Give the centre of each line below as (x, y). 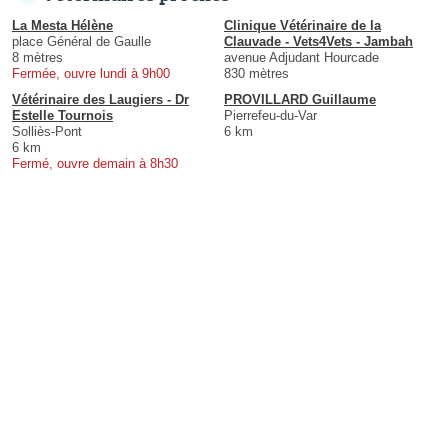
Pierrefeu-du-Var (270, 116)
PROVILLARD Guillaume (300, 100)
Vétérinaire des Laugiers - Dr (100, 100)
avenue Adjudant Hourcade (301, 58)
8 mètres (37, 58)
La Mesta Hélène (62, 26)
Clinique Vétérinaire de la (302, 26)
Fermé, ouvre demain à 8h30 (95, 164)
